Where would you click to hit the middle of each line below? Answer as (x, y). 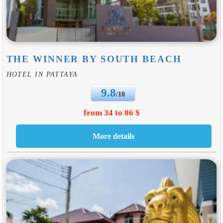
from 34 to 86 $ (111, 112)
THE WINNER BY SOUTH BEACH (94, 59)
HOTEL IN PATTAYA (42, 74)
